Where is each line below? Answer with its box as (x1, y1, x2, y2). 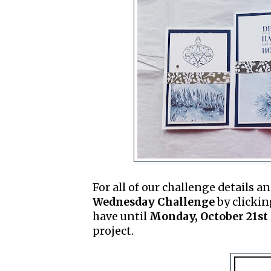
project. (93, 224, 134, 238)
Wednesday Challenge (93, 195, 215, 209)
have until (93, 210, 149, 224)
